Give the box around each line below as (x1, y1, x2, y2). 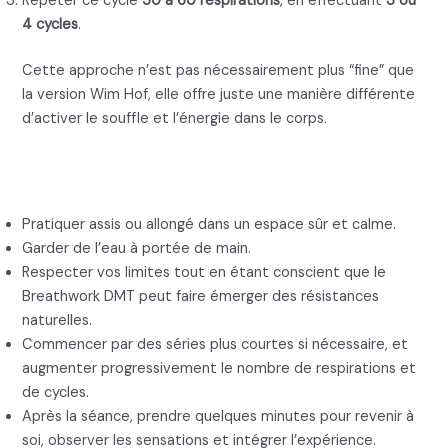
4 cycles (22, 15, 79, 35)
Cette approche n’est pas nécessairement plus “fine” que (22, 61, 415, 81)
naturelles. (22, 311, 93, 331)
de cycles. (22, 383, 90, 403)
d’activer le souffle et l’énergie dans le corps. (22, 109, 328, 129)
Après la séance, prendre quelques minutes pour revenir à (22, 407, 415, 427)
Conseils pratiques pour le (22, 130, 332, 164)
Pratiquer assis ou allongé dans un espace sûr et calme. (22, 215, 397, 235)
